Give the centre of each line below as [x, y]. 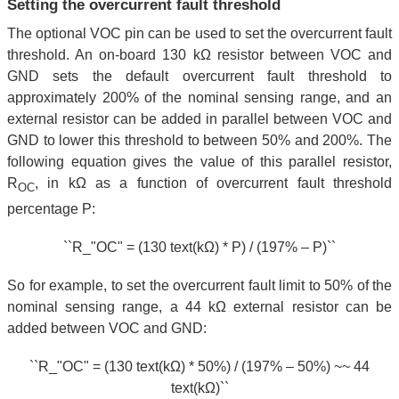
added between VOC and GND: [107, 329]
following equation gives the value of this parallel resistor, [199, 161]
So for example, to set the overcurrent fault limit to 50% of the [199, 286]
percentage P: [51, 208]
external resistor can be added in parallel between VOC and [199, 118]
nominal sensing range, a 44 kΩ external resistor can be [199, 307]
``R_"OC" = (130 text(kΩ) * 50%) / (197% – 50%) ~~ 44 [199, 367]
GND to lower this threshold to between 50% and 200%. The [199, 140]
